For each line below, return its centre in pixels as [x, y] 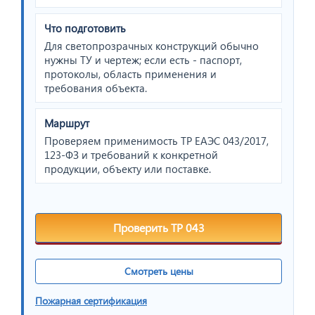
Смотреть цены [159, 271]
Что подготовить [85, 28]
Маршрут [67, 123]
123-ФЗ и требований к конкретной [131, 154]
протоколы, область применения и [130, 73]
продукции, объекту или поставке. [128, 168]
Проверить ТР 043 [159, 227]
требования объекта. [96, 88]
